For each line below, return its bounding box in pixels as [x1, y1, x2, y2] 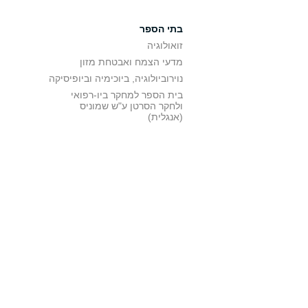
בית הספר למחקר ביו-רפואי [71, 89, 183, 100]
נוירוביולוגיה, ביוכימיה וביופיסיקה [49, 73, 183, 84]
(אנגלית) [148, 111, 183, 122]
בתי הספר [140, 23, 183, 34]
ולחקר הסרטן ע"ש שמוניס [80, 100, 183, 111]
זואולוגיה [147, 40, 183, 51]
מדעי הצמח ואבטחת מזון [80, 56, 183, 67]
